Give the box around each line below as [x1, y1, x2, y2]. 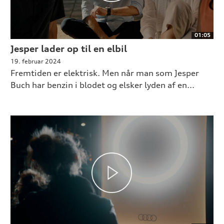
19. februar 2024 [10, 57, 61, 65]
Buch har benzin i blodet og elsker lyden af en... [10, 79, 194, 90]
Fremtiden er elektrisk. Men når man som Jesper [10, 67, 199, 78]
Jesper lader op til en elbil [10, 42, 127, 54]
